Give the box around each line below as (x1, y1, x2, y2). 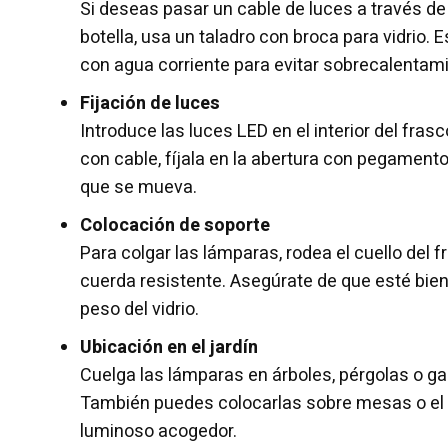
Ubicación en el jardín (80, 333, 258, 361)
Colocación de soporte (80, 211, 270, 239)
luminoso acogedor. (80, 417, 237, 445)
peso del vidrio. (80, 295, 199, 323)
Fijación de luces (80, 89, 220, 117)
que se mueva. (80, 173, 197, 201)
